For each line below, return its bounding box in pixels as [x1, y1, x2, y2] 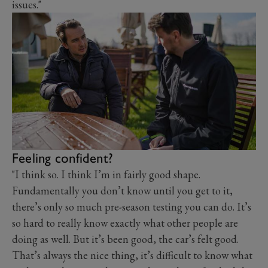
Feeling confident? [12, 149, 114, 166]
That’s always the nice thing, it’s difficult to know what [12, 248, 252, 262]
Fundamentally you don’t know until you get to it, [12, 183, 233, 197]
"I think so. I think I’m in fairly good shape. [12, 167, 200, 181]
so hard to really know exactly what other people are [12, 215, 238, 230]
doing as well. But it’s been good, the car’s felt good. [12, 232, 239, 246]
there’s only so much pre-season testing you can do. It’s [12, 199, 251, 214]
